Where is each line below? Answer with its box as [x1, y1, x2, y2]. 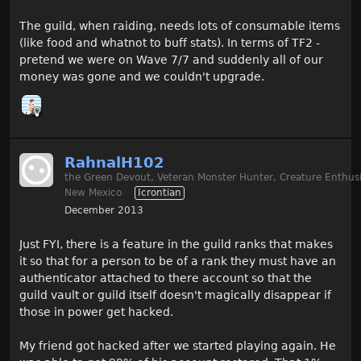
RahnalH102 [64, 154, 164, 171]
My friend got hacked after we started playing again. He [19, 339, 336, 352]
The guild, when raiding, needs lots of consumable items [19, 19, 340, 32]
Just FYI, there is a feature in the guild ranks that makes [19, 238, 333, 251]
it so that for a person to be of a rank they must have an [19, 255, 336, 268]
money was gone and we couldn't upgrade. [19, 70, 264, 83]
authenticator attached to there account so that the [19, 272, 312, 284]
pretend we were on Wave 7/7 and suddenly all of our [19, 53, 323, 66]
